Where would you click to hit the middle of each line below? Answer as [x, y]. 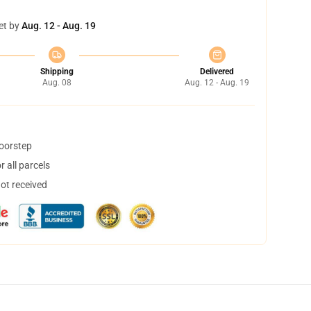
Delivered [217, 72]
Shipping [57, 72]
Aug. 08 [57, 83]
